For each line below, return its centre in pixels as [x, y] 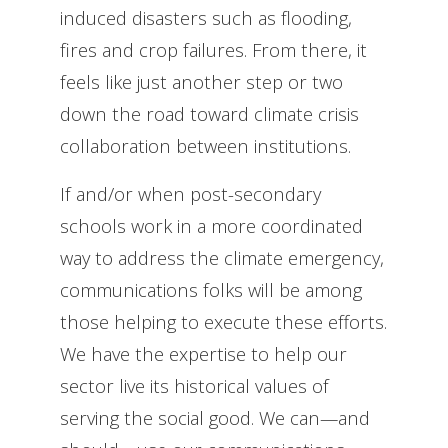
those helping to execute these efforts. [223, 321]
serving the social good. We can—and [215, 417]
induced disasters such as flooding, [206, 17]
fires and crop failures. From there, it [213, 49]
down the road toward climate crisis [209, 113]
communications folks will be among [211, 289]
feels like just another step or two [201, 81]
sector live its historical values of [194, 385]
